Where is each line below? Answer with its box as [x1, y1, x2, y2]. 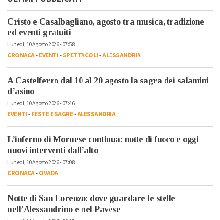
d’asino [7, 86, 34, 97]
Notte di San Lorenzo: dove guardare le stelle [7, 193, 175, 204]
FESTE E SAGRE [31, 110, 73, 119]
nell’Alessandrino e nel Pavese [7, 204, 120, 215]
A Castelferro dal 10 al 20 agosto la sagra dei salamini [7, 76, 209, 86]
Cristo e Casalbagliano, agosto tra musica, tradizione [7, 17, 204, 27]
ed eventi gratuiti [7, 27, 71, 38]
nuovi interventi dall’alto [7, 145, 98, 156]
